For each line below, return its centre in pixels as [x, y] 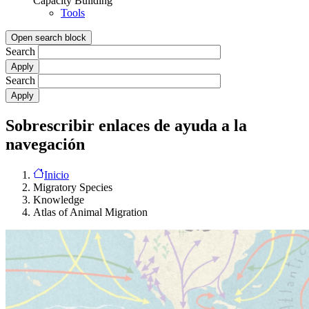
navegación [45, 144]
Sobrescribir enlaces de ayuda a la [126, 125]
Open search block [49, 37]
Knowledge [59, 199]
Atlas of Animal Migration [90, 212]
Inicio [57, 175]
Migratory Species [73, 187]
